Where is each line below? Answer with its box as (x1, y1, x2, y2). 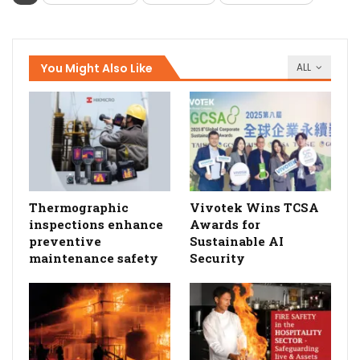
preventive (29, 232, 101, 249)
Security (190, 249, 245, 266)
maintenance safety (29, 249, 158, 266)
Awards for (190, 215, 260, 232)
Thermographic (29, 198, 129, 215)
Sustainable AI (190, 232, 284, 249)
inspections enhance (29, 215, 163, 232)
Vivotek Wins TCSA (190, 198, 319, 215)
